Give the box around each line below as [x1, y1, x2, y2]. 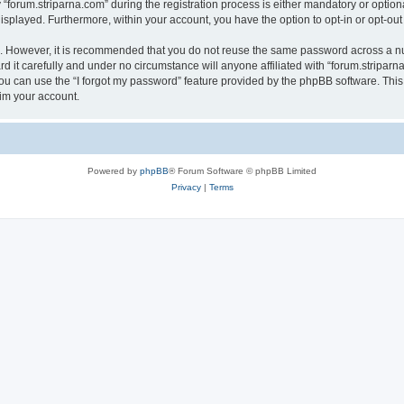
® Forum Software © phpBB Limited [169, 165, 317, 176]
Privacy [170, 181, 201, 192]
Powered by [87, 165, 140, 176]
